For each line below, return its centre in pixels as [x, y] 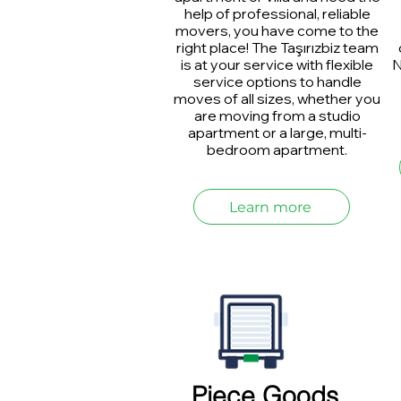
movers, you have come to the [277, 30]
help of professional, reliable [277, 13]
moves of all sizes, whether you [277, 98]
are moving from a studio [277, 115]
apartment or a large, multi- [277, 132]
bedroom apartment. [277, 149]
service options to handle [277, 81]
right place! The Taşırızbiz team [277, 47]
